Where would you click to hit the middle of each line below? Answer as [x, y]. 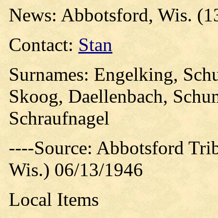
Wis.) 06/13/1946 [76, 170]
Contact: [44, 45]
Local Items [54, 199]
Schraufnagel [59, 118]
